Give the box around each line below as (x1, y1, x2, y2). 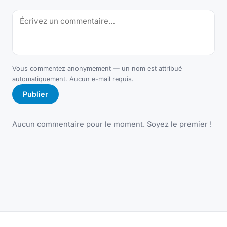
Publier (22, 90, 48, 99)
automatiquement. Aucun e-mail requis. (12, 74, 134, 83)
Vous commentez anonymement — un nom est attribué (12, 64, 182, 72)
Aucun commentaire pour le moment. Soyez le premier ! (12, 120, 212, 129)
